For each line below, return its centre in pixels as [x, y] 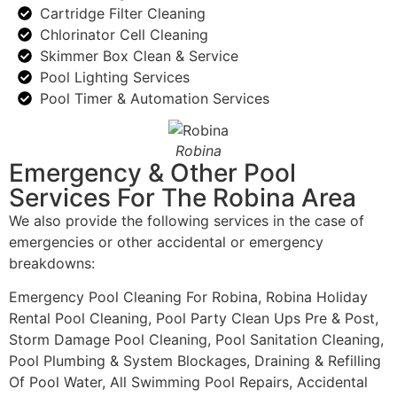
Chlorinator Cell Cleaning [124, 35]
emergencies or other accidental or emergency [166, 241]
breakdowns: [52, 263]
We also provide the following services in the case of [187, 220]
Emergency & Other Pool [152, 172]
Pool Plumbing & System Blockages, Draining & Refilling [195, 361]
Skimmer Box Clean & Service [139, 56]
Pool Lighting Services [115, 78]
